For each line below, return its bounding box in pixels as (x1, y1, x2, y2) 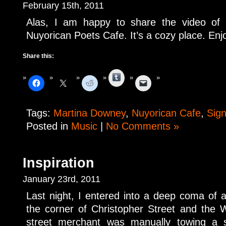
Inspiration (23, 154, 94, 171)
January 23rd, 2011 (23, 174, 100, 184)
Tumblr (121, 72, 142, 81)
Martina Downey (53, 107, 126, 119)
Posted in (26, 120, 71, 132)
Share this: (23, 52, 54, 60)
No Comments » (106, 120, 179, 132)
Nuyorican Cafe (132, 107, 201, 119)
